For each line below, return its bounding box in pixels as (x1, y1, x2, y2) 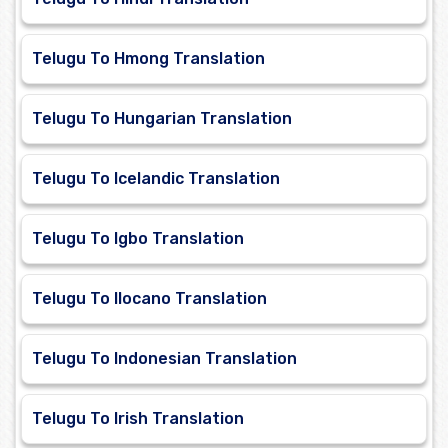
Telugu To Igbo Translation (32, 229, 244, 249)
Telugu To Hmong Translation (32, 49, 265, 69)
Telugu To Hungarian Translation (32, 109, 292, 129)
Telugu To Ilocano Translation (32, 289, 267, 309)
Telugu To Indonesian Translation (32, 349, 297, 369)
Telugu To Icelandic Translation (32, 169, 280, 189)
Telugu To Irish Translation (32, 409, 244, 429)
